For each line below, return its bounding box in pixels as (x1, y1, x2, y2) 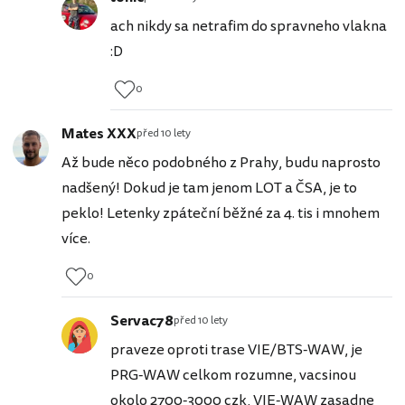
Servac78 (110, 310, 174, 333)
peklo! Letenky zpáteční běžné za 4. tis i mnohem (61, 202, 380, 225)
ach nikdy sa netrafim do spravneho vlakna (110, 15, 387, 38)
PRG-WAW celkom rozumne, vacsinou (110, 364, 356, 387)
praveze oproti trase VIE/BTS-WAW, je (110, 339, 363, 362)
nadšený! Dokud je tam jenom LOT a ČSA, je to (61, 177, 357, 200)
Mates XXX (61, 123, 137, 146)
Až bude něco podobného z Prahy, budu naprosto (61, 152, 381, 174)
